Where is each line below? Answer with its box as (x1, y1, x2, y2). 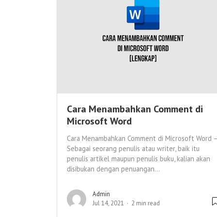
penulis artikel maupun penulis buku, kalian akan (67, 154, 210, 164)
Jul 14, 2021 (93, 199, 124, 208)
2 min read (131, 199, 160, 208)
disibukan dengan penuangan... (67, 164, 160, 174)
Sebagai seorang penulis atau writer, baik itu (67, 144, 200, 154)
